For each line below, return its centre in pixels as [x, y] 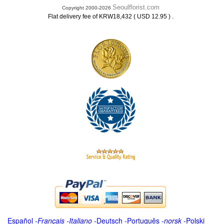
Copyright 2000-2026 [87, 8]
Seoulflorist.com [136, 7]
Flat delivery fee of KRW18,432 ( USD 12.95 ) [110, 16]
